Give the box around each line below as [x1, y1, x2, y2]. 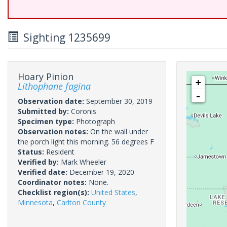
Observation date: [18, 96, 86, 106]
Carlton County [57, 198, 106, 207]
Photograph [76, 117, 115, 126]
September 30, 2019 [86, 96, 153, 106]
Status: [18, 147, 46, 157]
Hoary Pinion [18, 70, 73, 83]
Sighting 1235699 [18, 30, 110, 45]
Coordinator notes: [18, 177, 89, 187]
